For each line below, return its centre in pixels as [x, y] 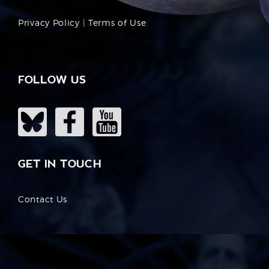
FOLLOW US [52, 79]
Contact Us [43, 199]
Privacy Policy [49, 22]
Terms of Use [117, 22]
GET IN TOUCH [60, 163]
